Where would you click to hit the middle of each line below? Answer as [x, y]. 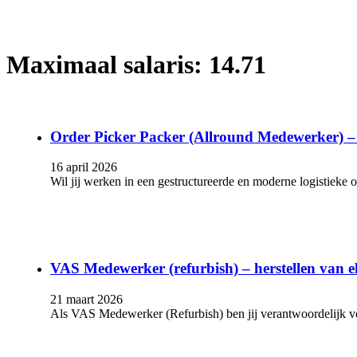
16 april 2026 [84, 167]
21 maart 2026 [86, 299]
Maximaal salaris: [108, 65]
